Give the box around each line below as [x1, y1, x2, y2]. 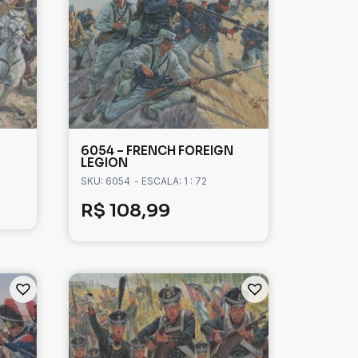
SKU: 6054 [81, 175, 130, 188]
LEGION [81, 155, 128, 171]
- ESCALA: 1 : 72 [134, 175, 207, 188]
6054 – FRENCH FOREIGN [81, 143, 233, 159]
